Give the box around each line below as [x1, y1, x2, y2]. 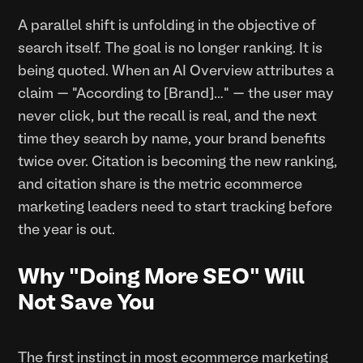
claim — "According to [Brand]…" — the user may [18, 88, 335, 100]
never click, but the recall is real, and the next [18, 110, 318, 123]
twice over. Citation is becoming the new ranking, [18, 156, 338, 169]
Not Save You [18, 293, 156, 314]
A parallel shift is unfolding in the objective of [18, 19, 317, 32]
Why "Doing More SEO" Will [18, 267, 305, 288]
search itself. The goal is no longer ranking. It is [18, 42, 323, 55]
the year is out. [18, 224, 116, 237]
